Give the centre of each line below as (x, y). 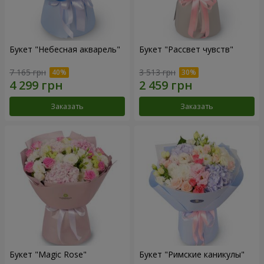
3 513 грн (157, 72)
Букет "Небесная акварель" (65, 49)
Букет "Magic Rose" (48, 255)
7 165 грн (28, 72)
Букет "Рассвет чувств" (186, 49)
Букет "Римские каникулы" (192, 255)
